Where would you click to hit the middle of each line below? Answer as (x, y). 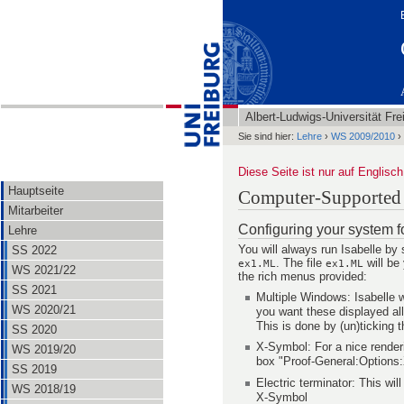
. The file (301, 262)
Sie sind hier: (267, 136)
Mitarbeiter (36, 211)
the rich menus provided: (303, 276)
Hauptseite (36, 191)
